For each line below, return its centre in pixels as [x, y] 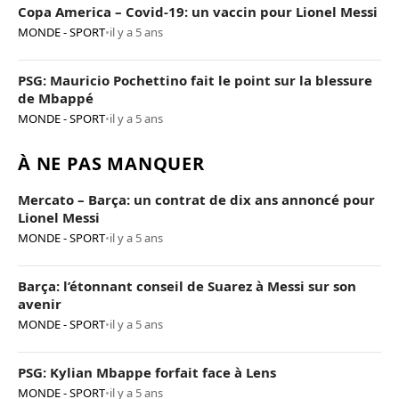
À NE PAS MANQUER [111, 163]
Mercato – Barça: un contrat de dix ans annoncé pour [196, 199]
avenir [40, 303]
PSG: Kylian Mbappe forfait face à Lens [147, 372]
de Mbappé [56, 98]
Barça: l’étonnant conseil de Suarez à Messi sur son [187, 285]
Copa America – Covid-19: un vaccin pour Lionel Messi [198, 11]
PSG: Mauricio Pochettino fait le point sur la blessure [195, 80]
